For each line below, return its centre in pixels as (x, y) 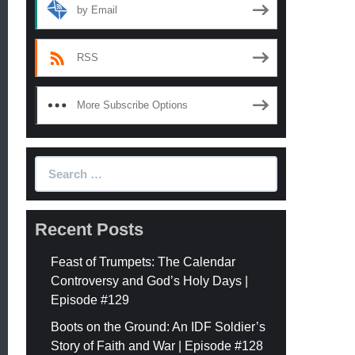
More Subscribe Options (133, 105)
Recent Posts (90, 229)
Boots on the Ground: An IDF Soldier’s (158, 326)
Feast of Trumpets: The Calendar (143, 261)
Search (56, 164)
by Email (97, 10)
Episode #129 (90, 300)
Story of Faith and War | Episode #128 (157, 345)
